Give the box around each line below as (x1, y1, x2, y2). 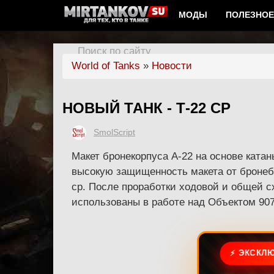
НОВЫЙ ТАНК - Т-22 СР (62, 99, 231, 116)
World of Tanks (72, 60, 140, 72)
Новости (152, 60, 192, 72)
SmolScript (94, 127, 135, 137)
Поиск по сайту (78, 45, 151, 57)
